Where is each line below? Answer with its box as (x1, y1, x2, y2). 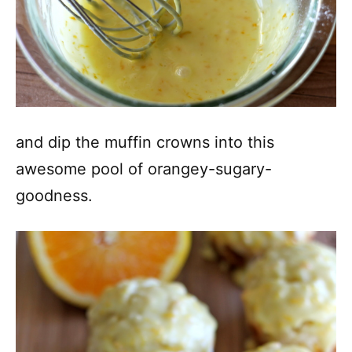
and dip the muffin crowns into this (16, 133, 274, 152)
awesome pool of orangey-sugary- (16, 159, 272, 179)
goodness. (16, 186, 93, 206)
